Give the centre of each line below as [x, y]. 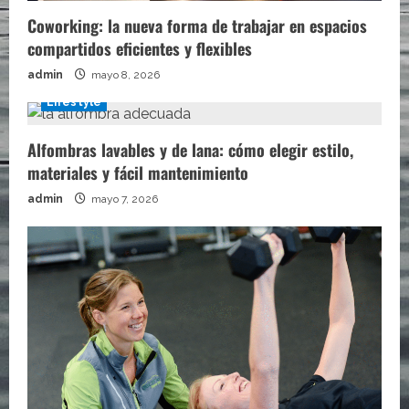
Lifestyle [74, 102]
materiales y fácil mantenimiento [138, 172]
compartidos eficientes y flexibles [140, 48]
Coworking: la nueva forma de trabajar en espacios [197, 25]
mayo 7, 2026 [123, 199]
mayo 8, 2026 [124, 74]
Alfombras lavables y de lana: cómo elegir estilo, [190, 149]
